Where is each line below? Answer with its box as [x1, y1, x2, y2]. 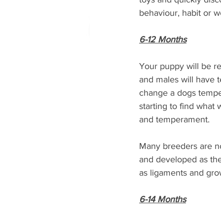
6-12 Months [139, 35, 186, 45]
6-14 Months [139, 194, 186, 205]
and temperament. [139, 114, 212, 125]
